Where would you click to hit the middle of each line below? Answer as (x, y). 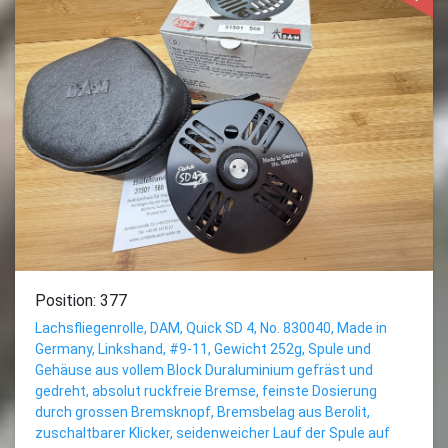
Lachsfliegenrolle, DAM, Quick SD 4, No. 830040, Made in (211, 328)
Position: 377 (81, 300)
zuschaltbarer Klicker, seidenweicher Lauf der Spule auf (212, 433)
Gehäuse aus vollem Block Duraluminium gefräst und (204, 370)
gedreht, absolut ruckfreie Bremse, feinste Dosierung (206, 391)
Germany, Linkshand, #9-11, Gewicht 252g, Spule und (203, 349)
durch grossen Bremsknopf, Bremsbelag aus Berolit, (202, 412)
